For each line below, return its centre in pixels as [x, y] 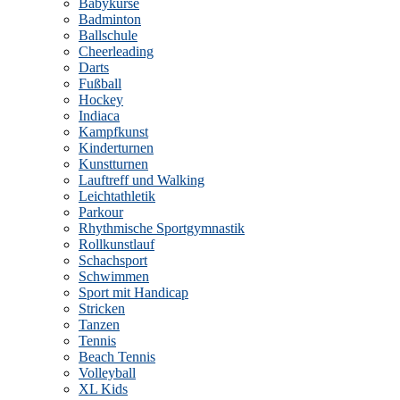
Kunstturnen [113, 164]
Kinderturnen [116, 148]
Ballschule [108, 35]
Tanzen [99, 325]
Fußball [100, 83]
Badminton [110, 19]
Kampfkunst [113, 132]
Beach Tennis [117, 357]
